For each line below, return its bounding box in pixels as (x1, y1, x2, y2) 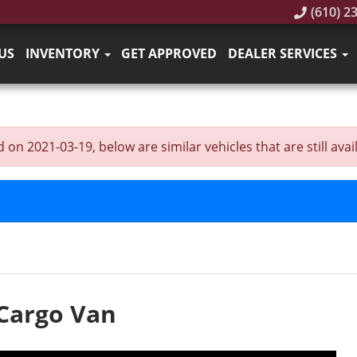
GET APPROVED (121, 45, 218, 62)
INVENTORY (25, 45, 103, 62)
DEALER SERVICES (227, 45, 340, 62)
